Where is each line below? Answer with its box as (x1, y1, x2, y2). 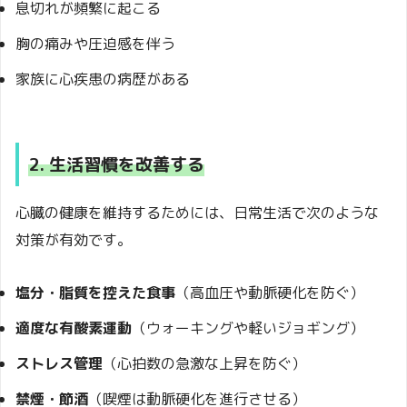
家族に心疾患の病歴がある (15, 69, 190, 90)
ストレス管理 (15, 352, 103, 373)
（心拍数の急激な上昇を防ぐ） (103, 352, 306, 373)
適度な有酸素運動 (15, 317, 132, 338)
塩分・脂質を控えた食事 (15, 282, 175, 303)
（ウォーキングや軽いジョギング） (132, 317, 364, 338)
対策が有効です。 (15, 229, 132, 250)
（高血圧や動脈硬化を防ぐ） (175, 282, 364, 303)
